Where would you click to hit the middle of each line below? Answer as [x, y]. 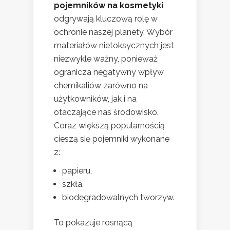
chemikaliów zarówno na [101, 86]
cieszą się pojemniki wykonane [112, 139]
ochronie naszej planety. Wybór [113, 32]
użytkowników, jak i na [95, 99]
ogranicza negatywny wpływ [109, 72]
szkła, [73, 184]
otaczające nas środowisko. [106, 112]
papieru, [77, 171]
